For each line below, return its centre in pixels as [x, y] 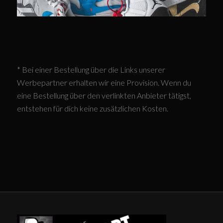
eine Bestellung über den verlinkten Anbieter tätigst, [104, 96]
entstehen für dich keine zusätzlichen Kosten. [92, 109]
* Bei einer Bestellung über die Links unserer [91, 70]
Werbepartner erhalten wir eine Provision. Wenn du [104, 83]
